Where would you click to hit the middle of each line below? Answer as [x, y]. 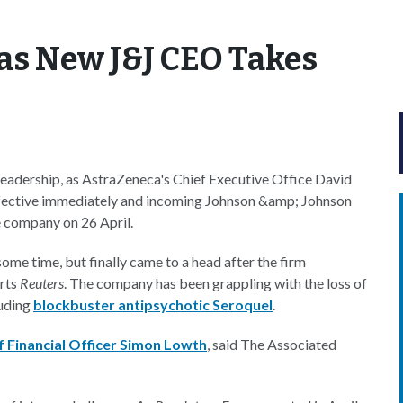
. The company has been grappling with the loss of [215, 283]
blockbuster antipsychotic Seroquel [153, 304]
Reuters [42, 283]
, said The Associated [272, 344]
